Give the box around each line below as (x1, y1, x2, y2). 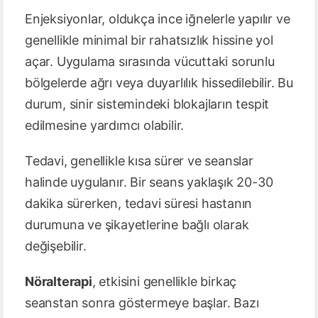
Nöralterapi (25, 274, 92, 290)
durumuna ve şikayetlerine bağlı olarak (25, 217, 249, 233)
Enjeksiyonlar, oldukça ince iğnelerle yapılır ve (25, 11, 290, 27)
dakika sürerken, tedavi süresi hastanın (25, 196, 253, 212)
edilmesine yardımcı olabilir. (25, 118, 185, 133)
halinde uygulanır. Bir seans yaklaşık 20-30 (25, 175, 273, 190)
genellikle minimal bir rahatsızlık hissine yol (25, 33, 273, 48)
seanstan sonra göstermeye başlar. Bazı (25, 295, 259, 311)
